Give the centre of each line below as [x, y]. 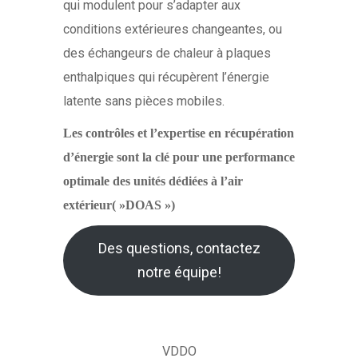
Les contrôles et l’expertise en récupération [179, 133]
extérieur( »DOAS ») [119, 205]
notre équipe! [179, 272]
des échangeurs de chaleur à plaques [167, 54]
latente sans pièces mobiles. [144, 101]
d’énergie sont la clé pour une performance [179, 157]
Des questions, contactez [179, 249]
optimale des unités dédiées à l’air [153, 181]
